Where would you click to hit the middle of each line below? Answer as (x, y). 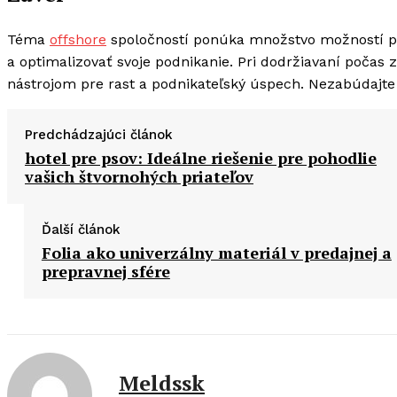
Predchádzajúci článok (99, 135)
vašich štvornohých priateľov (139, 177)
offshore (78, 40)
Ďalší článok (81, 230)
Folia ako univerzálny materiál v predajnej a (216, 253)
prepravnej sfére (105, 272)
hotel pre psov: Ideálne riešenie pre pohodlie (201, 158)
